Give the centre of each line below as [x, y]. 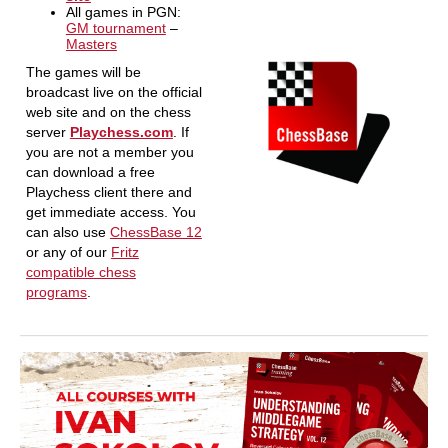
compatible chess [80, 272]
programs [56, 292]
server [47, 132]
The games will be [83, 72]
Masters [91, 44]
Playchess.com [121, 132]
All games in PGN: [123, 12]
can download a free [90, 172]
